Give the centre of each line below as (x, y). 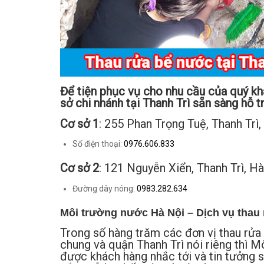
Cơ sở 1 (80, 123)
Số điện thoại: (98, 144)
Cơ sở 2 (80, 168)
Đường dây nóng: (104, 188)
